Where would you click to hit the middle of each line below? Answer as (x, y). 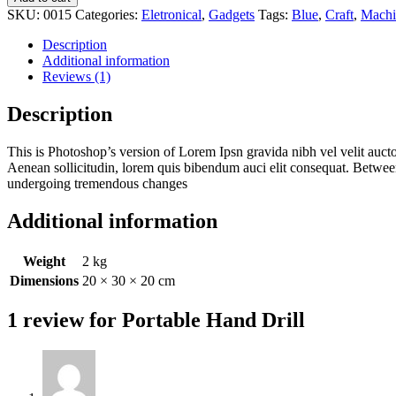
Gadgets (232, 14)
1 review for (65, 320)
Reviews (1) (76, 76)
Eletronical (171, 14)
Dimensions (44, 280)
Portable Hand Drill (213, 320)
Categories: (108, 14)
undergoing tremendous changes (97, 183)
